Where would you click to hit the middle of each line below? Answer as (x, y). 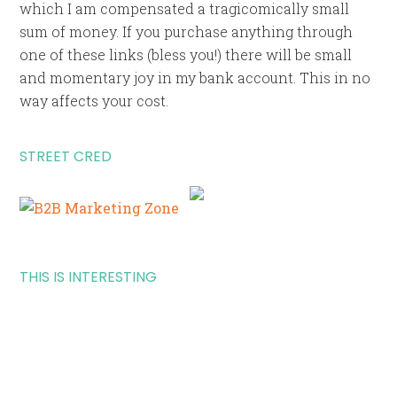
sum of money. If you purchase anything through (187, 31)
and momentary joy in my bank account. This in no (195, 77)
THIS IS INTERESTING (89, 276)
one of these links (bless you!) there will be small (186, 54)
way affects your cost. (94, 100)
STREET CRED (66, 156)
